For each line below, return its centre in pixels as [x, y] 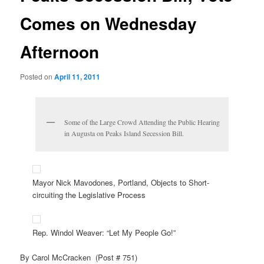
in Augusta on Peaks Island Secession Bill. [124, 133]
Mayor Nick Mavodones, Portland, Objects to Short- [121, 183]
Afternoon [60, 52]
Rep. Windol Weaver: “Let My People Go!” [104, 232]
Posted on [37, 76]
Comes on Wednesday [109, 24]
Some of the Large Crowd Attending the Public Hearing [142, 122]
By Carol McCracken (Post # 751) [79, 257]
